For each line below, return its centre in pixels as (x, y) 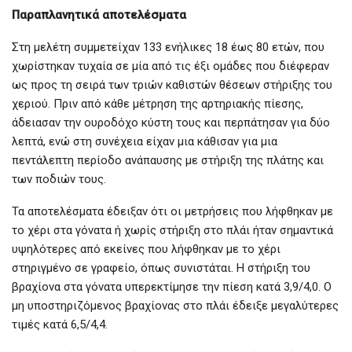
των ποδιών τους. (59, 180)
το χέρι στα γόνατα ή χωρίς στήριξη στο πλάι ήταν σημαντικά (172, 231)
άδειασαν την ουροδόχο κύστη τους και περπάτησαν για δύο (171, 123)
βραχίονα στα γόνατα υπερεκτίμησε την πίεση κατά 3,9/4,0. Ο (172, 287)
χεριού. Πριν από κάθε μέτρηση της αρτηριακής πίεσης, (158, 104)
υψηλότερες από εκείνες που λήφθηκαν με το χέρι (146, 249)
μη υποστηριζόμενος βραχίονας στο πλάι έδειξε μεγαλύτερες (175, 306)
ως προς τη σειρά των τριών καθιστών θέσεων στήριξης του (172, 85)
